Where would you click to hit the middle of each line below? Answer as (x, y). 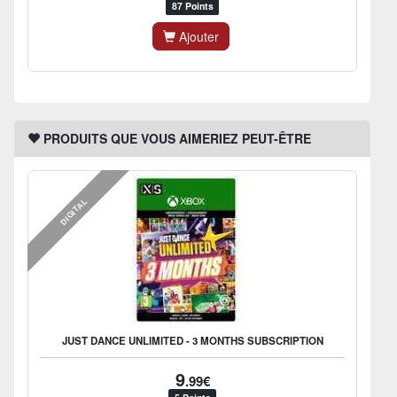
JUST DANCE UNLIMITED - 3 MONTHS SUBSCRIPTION (192, 340)
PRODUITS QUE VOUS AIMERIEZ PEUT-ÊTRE (175, 138)
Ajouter (197, 36)
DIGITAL (74, 211)
